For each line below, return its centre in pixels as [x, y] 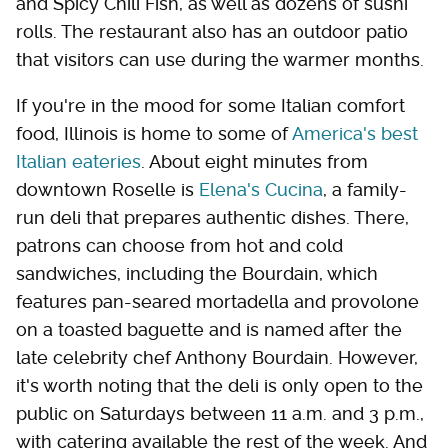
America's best [355, 133]
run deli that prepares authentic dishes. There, [212, 217]
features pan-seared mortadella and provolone [217, 301]
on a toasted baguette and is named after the [209, 329]
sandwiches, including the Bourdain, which [197, 273]
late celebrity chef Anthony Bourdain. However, [217, 357]
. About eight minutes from [254, 161]
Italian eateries [78, 161]
